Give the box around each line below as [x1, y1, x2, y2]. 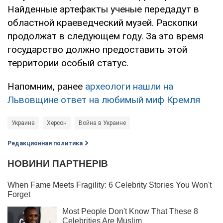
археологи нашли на [85, 80, 173, 92]
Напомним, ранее [7, 80, 85, 92]
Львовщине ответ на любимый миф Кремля [7, 94, 200, 106]
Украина [11, 119, 35, 126]
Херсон [47, 119, 67, 126]
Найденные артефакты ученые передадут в [7, 3, 199, 15]
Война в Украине [79, 119, 126, 126]
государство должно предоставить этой [7, 43, 187, 55]
